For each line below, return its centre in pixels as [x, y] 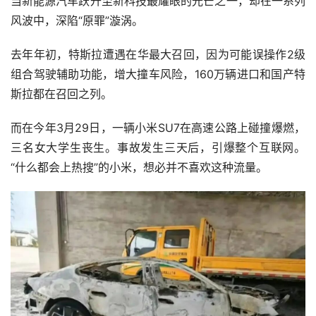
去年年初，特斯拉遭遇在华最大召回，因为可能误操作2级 [158, 54]
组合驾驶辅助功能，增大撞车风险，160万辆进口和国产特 [158, 74]
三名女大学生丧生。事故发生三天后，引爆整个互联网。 [158, 147]
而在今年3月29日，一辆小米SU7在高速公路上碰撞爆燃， [158, 128]
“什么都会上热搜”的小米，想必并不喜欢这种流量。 [139, 167]
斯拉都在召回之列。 [61, 94]
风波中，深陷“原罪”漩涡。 [77, 20]
